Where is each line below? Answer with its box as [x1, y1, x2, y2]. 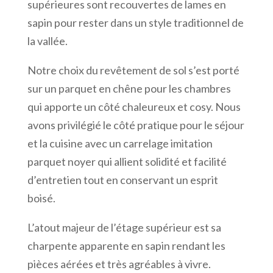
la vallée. [27, 34, 71, 48]
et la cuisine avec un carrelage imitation [27, 136, 213, 150]
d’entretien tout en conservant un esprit [27, 172, 218, 186]
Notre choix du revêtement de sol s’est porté [27, 63, 239, 77]
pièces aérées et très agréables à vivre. [27, 257, 211, 271]
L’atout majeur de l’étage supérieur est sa [27, 220, 221, 234]
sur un [27, 81, 57, 95]
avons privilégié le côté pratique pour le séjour [27, 118, 244, 132]
